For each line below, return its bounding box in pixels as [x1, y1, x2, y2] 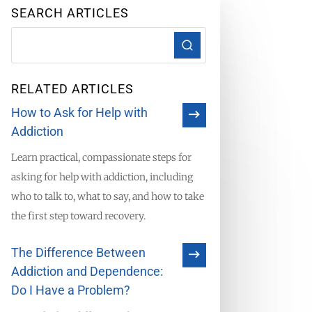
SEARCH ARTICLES [10, 6, 129, 20]
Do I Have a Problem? [10, 282, 130, 297]
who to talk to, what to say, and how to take [10, 189, 204, 203]
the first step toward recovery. [10, 209, 146, 222]
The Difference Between [10, 244, 146, 260]
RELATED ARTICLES [10, 81, 134, 96]
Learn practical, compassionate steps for [10, 150, 192, 164]
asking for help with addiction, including [10, 170, 193, 183]
